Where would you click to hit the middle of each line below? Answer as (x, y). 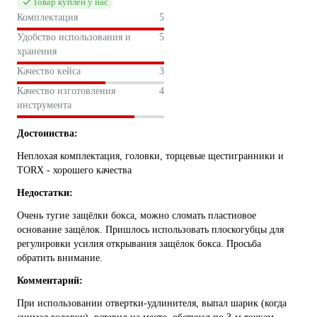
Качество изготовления (66, 91)
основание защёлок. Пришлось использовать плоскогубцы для (150, 230)
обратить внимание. (60, 258)
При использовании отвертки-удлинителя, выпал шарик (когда (152, 304)
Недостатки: (45, 193)
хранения (37, 52)
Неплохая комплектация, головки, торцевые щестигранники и (150, 156)
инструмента (44, 105)
